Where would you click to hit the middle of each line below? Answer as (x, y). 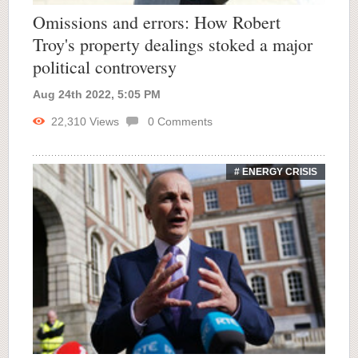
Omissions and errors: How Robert (157, 22)
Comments (183, 121)
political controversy (105, 66)
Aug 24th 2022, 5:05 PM (97, 94)
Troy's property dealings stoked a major (173, 44)
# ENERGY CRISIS (276, 171)
